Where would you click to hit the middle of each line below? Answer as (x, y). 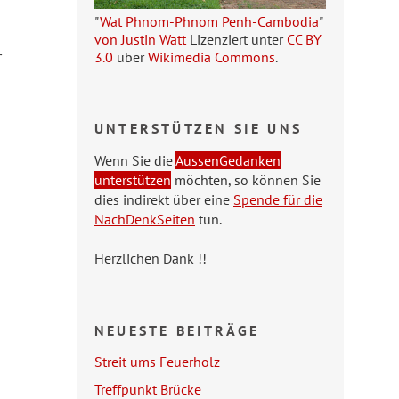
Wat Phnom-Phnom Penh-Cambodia (209, 22)
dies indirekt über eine (164, 200)
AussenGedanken (228, 161)
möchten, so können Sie (246, 180)
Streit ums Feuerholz (157, 362)
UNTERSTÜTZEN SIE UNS (198, 129)
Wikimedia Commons (212, 57)
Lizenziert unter (236, 40)
